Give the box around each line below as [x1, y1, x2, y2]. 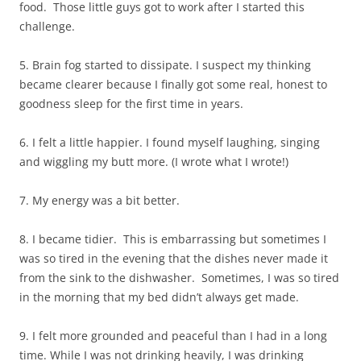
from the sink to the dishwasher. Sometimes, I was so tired [19, 270, 339, 286]
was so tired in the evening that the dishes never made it [19, 251, 328, 267]
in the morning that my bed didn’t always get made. [19, 289, 299, 305]
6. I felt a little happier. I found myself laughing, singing [19, 135, 320, 151]
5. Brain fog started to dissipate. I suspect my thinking [19, 57, 311, 73]
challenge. [19, 19, 75, 35]
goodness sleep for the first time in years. [19, 96, 243, 112]
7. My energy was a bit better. [19, 193, 180, 209]
